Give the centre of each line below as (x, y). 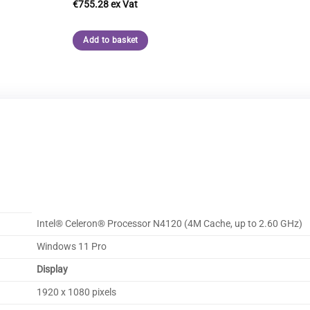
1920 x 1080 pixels (76, 292)
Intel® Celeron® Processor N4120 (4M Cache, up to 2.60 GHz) (169, 224)
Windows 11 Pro (71, 246)
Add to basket (111, 40)
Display (52, 269)
